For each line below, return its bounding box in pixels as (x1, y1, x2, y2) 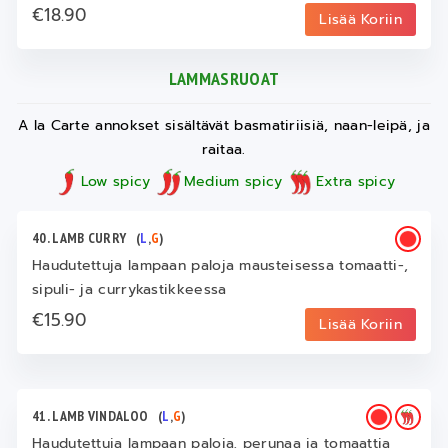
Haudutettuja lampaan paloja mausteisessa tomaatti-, (32, 254, 409, 276)
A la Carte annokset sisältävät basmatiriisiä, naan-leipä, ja (18, 114, 430, 136)
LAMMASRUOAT (168, 66, 280, 90)
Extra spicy (315, 170, 396, 192)
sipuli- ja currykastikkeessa (32, 278, 227, 300)
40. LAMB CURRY (32, 228, 137, 247)
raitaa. (202, 138, 246, 160)
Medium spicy (183, 170, 283, 192)
